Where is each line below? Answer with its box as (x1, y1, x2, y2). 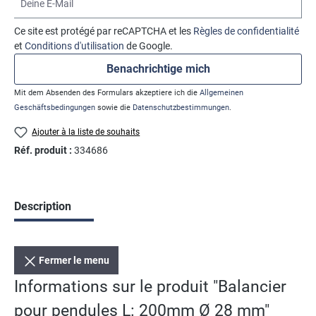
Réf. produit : (14, 145, 74, 157)
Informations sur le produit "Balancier (14, 276, 286, 297)
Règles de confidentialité (193, 25, 299, 37)
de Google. (124, 39, 173, 51)
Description (14, 200, 71, 214)
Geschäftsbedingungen (14, 102, 95, 112)
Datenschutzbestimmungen (133, 102, 229, 112)
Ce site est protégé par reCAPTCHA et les (14, 25, 193, 37)
